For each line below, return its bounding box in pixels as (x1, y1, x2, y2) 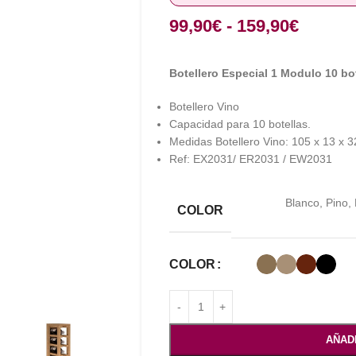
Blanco (284, 196, 319, 209)
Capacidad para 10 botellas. (168, 118, 311, 130)
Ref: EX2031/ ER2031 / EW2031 (168, 153, 332, 165)
